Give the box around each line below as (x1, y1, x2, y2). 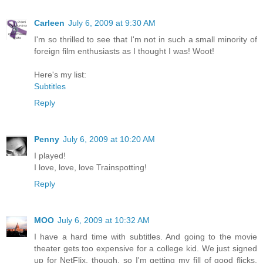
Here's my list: (34, 69, 86, 79)
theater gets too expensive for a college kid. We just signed (34, 243, 257, 253)
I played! (34, 150, 66, 160)
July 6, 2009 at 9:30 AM (68, 18, 156, 28)
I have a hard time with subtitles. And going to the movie (34, 231, 257, 241)
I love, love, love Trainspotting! (34, 162, 147, 172)
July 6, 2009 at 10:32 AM (58, 215, 150, 225)
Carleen (34, 18, 65, 28)
